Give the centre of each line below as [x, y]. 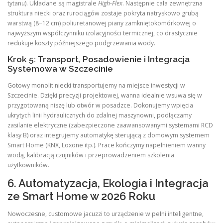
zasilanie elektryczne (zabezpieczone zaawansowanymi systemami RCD [110, 125]
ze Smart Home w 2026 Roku [81, 196]
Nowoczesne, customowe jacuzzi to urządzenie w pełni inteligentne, [106, 214]
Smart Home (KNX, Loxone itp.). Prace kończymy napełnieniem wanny [107, 145]
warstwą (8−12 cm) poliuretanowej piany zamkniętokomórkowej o [102, 23]
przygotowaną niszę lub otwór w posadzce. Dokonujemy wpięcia [100, 105]
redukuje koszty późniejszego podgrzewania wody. [81, 43]
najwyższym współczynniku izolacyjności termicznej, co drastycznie [103, 33]
